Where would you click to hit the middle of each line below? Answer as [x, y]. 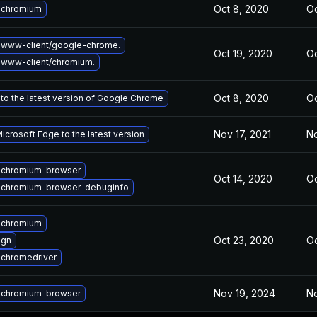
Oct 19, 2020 [243, 53]
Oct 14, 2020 [243, 179]
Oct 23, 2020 [244, 240]
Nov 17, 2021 [242, 134]
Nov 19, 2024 [244, 293]
